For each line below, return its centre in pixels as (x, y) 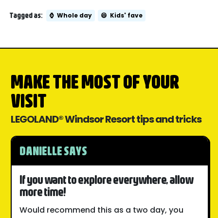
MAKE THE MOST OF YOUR (95, 82)
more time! (43, 191)
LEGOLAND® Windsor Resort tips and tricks (106, 119)
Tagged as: (26, 15)
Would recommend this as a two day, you (102, 210)
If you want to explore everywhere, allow (107, 179)
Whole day (75, 16)
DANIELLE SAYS (54, 150)
